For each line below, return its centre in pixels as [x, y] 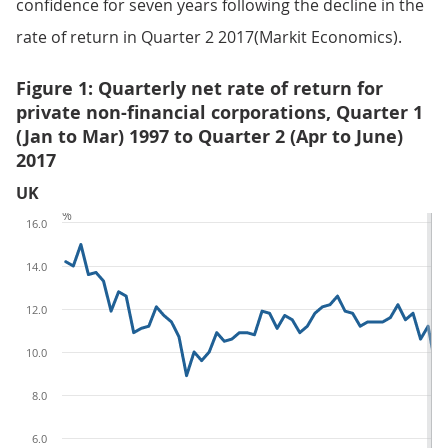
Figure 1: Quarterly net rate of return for [199, 88]
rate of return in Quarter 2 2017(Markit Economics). [209, 37]
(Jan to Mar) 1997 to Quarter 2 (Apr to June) [209, 136]
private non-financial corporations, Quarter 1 [219, 112]
